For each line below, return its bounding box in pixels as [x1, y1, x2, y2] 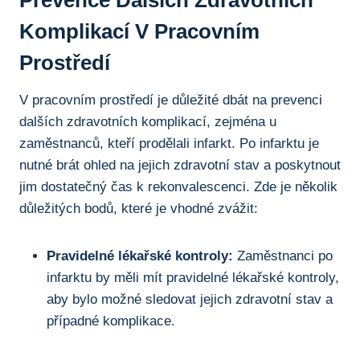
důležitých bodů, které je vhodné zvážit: [19, 200, 258, 216]
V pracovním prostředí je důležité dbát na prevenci [19, 92, 322, 108]
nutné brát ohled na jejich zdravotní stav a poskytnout [19, 157, 341, 173]
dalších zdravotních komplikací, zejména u [19, 113, 276, 129]
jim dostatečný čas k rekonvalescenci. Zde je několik [19, 178, 337, 194]
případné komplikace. [47, 313, 175, 329]
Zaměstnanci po [233, 247, 333, 264]
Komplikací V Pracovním [19, 18, 260, 43]
